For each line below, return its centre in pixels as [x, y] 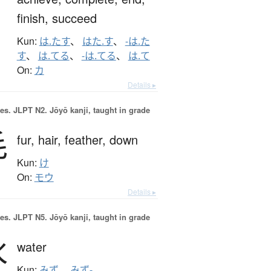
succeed [74, 18]
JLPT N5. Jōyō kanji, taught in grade [80, 217]
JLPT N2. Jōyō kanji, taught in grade [80, 110]
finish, [34, 18]
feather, [87, 140]
